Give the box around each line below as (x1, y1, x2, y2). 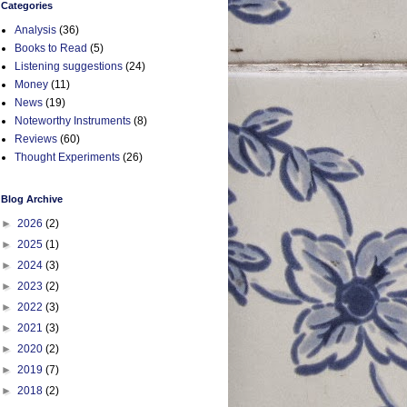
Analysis (15, 23, 56, 36)
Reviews (15, 132, 57, 145)
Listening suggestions (15, 59, 123, 73)
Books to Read (15, 41, 87, 55)
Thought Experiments (15, 150, 120, 164)
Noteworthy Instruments (15, 114, 131, 127)
